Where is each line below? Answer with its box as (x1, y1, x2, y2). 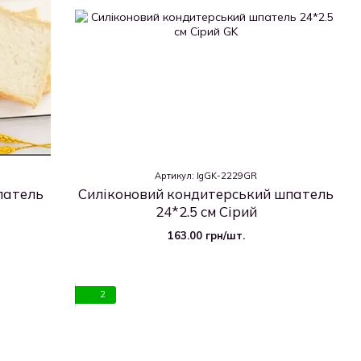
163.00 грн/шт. (167, 228, 245, 242)
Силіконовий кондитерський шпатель (78, 185, 334, 202)
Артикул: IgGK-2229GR (155, 169, 258, 181)
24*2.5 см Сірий (155, 202, 257, 220)
